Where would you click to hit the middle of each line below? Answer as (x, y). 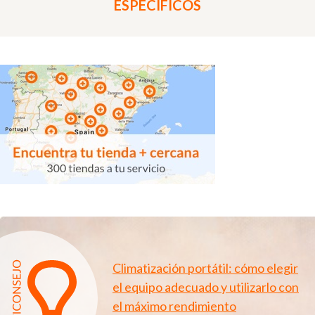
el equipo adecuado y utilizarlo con (206, 287)
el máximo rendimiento (174, 306)
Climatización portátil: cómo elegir (205, 268)
